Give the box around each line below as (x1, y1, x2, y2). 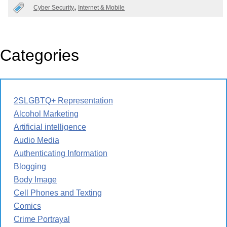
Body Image (14, 175, 57, 184)
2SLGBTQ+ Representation (14, 96, 113, 105)
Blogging (14, 162, 46, 171)
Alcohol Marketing (14, 109, 79, 118)
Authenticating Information (14, 148, 107, 158)
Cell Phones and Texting (14, 188, 102, 197)
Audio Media (14, 135, 59, 144)
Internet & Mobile (78, 4, 125, 11)
